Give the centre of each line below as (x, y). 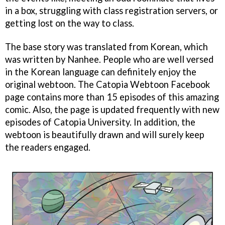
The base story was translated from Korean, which (106, 46)
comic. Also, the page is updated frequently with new (112, 109)
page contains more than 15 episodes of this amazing (112, 97)
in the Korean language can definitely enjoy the (101, 72)
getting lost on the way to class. (70, 23)
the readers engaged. (48, 147)
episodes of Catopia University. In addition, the (100, 122)
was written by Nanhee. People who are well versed (109, 59)
